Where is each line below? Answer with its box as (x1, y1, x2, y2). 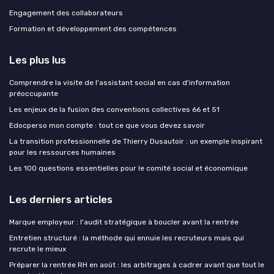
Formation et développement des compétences (9, 24, 177, 33)
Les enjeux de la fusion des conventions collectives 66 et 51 (9, 105, 220, 114)
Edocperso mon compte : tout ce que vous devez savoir (9, 120, 205, 130)
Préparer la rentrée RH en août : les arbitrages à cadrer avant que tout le (9, 260, 264, 269)
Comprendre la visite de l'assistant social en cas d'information (9, 78, 230, 87)
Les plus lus (9, 53, 66, 66)
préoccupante (9, 89, 58, 98)
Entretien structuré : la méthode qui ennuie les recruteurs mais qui (9, 233, 244, 242)
